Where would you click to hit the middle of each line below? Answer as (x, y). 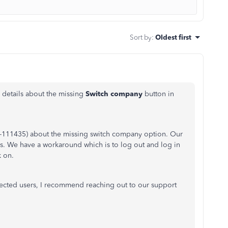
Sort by (141, 37)
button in (159, 94)
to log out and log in (145, 145)
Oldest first (173, 37)
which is (97, 145)
